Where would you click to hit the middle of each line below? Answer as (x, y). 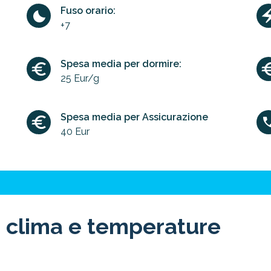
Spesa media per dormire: (121, 64)
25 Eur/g (80, 78)
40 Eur (75, 132)
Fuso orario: (88, 11)
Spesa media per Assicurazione (134, 117)
